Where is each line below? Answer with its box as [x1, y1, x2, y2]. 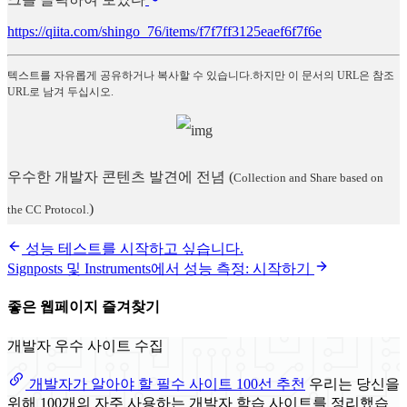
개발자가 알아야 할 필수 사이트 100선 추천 [25, 375, 305, 392]
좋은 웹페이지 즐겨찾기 [7, 299, 160, 315]
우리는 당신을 [309, 375, 400, 392]
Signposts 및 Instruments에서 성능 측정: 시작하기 [7, 261, 314, 277]
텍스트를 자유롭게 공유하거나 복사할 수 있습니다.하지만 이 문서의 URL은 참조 [7, 69, 394, 83]
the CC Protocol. [7, 203, 89, 217]
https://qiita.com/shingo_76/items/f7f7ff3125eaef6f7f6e [7, 24, 322, 40]
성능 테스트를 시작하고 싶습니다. [22, 241, 243, 257]
